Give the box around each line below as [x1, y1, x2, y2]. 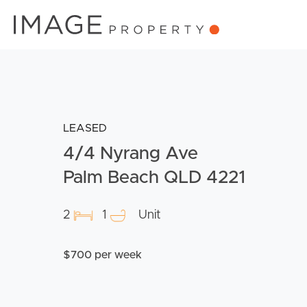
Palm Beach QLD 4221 [63, 169, 245, 187]
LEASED [63, 123, 107, 134]
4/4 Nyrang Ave [63, 145, 198, 163]
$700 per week [63, 249, 142, 261]
